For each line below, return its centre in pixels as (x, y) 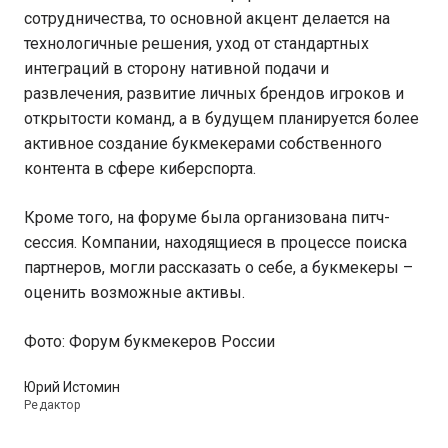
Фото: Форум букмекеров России (149, 342)
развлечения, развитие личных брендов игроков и (214, 94)
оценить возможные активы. (134, 293)
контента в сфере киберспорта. (142, 169)
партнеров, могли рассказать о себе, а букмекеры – (218, 268)
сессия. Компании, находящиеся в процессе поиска (215, 243)
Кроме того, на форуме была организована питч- (207, 218)
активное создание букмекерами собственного (203, 144)
